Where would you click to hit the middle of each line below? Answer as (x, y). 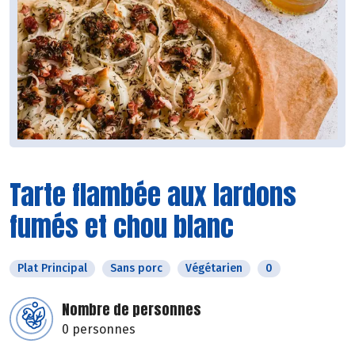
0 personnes (99, 330)
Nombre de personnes (132, 310)
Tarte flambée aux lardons (153, 195)
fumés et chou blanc (122, 227)
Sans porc (136, 269)
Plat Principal (52, 269)
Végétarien (214, 269)
